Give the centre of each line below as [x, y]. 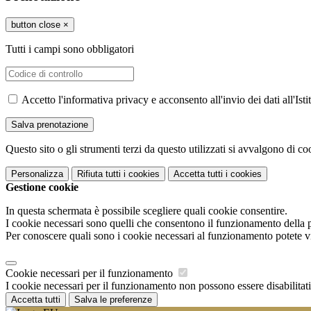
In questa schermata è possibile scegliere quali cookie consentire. [146, 210]
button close [36, 24]
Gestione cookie [42, 187]
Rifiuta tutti [99, 174]
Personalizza [37, 174]
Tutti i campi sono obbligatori [70, 49]
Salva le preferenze [113, 299]
